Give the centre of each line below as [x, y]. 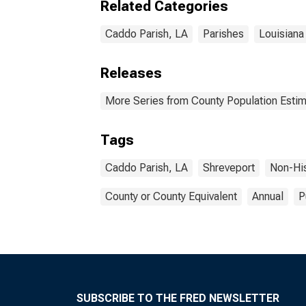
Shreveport [229, 168]
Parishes [223, 34]
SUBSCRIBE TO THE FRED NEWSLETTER [178, 298]
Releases [131, 73]
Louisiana [281, 34]
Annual [268, 196]
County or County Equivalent [171, 196]
